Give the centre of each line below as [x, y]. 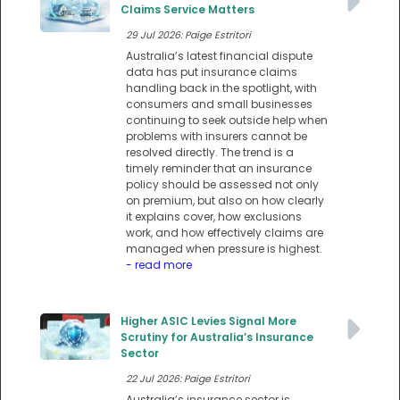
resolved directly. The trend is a [210, 153]
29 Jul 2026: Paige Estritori [188, 36]
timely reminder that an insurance [219, 169]
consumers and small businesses [219, 104]
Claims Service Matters [187, 10]
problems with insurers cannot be [217, 137]
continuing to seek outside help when [227, 121]
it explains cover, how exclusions [214, 217]
